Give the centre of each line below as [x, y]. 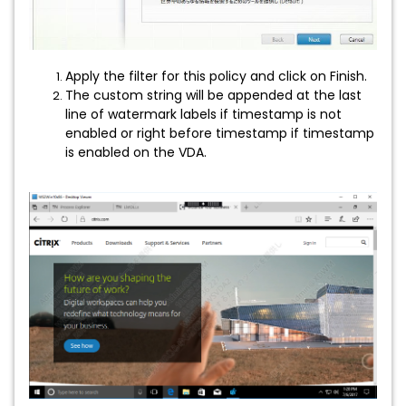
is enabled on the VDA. [136, 153]
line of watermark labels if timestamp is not [203, 115]
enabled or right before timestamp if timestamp [220, 134]
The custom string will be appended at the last [213, 96]
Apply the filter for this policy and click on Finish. [216, 77]
